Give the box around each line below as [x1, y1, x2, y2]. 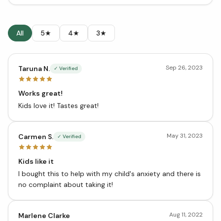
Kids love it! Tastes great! [18, 101, 99, 110]
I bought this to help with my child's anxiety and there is [18, 169, 201, 178]
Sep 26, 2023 [166, 63, 203, 72]
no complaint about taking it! [18, 180, 113, 189]
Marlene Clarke [18, 211, 70, 220]
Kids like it [18, 156, 54, 166]
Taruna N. [18, 64, 50, 73]
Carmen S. [18, 132, 53, 141]
